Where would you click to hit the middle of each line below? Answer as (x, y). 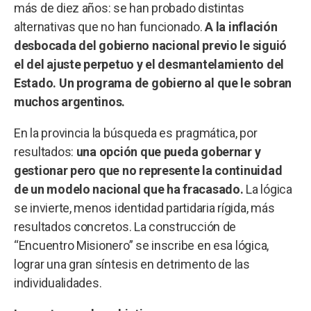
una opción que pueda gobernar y (168, 151)
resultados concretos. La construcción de (125, 226)
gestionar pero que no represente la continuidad (148, 170)
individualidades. (58, 283)
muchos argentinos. (70, 101)
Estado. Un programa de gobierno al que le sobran (153, 83)
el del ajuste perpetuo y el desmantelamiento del (149, 64)
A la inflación (241, 26)
